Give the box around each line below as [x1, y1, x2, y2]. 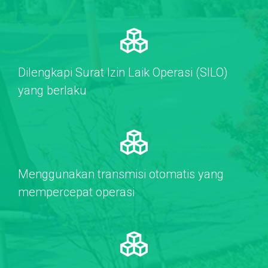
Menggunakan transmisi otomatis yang [18, 166, 224, 181]
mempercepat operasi [18, 184, 135, 199]
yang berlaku [18, 83, 87, 98]
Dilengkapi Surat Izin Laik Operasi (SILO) [18, 65, 228, 80]
